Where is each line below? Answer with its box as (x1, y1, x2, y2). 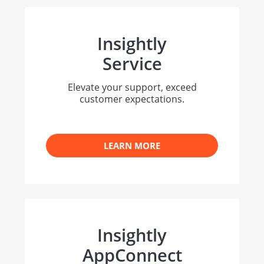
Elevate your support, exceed (67, 80, 197, 94)
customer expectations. (80, 92, 184, 105)
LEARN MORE (104, 140, 160, 152)
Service (102, 51, 162, 75)
